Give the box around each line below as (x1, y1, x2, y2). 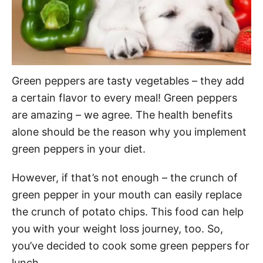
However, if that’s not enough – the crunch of (12, 171, 238, 184)
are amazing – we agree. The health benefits (12, 108, 232, 121)
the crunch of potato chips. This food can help (12, 205, 244, 218)
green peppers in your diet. (12, 142, 146, 155)
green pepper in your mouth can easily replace (12, 188, 242, 201)
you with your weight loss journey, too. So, (12, 222, 223, 235)
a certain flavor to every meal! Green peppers (12, 91, 237, 104)
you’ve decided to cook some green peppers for (12, 239, 249, 252)
